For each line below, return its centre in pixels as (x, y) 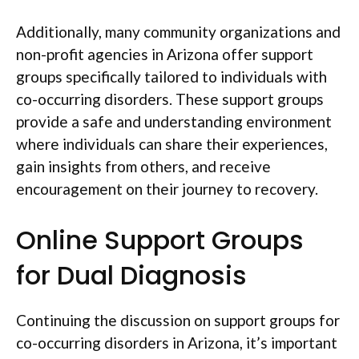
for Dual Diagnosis (131, 275)
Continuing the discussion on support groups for (178, 320)
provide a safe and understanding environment (174, 121)
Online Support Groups (160, 240)
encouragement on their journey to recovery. (167, 188)
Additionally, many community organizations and (178, 31)
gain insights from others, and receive (143, 166)
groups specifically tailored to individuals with (171, 76)
